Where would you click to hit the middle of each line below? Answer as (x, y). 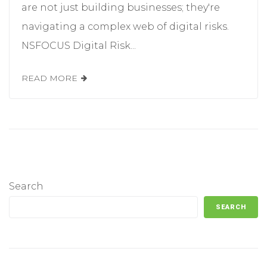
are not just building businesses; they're (121, 7)
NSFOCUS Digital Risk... (79, 45)
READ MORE (49, 78)
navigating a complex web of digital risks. (125, 26)
